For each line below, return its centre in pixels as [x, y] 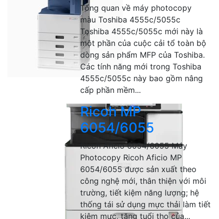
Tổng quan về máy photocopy [136, 8]
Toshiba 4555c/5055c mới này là [142, 31]
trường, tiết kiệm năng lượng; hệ [140, 193]
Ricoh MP [111, 111]
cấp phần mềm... [111, 90]
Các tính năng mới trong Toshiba [141, 66]
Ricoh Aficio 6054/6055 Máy [134, 146]
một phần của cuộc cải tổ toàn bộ [143, 43]
